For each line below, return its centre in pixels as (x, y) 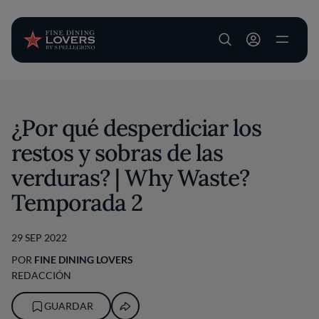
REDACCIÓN (41, 275)
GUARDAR (68, 306)
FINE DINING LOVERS (84, 260)
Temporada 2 (77, 203)
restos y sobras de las (117, 153)
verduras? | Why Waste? (130, 178)
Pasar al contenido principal (223, 88)
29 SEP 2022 (39, 237)
